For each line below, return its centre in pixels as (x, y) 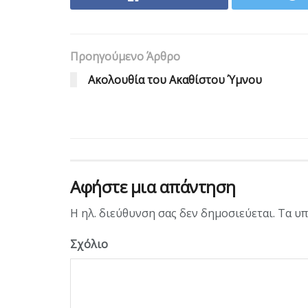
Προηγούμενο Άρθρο (125, 56)
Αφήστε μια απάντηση (153, 186)
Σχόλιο (89, 244)
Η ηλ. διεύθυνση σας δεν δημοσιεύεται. (173, 213)
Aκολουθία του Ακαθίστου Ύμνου (175, 79)
